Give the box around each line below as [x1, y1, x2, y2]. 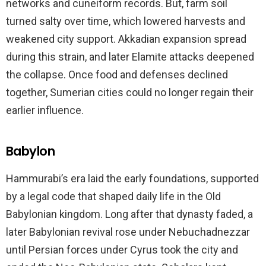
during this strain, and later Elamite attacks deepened [6, 50, 254, 64]
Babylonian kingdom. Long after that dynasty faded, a [6, 208, 253, 221]
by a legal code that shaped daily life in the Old [6, 190, 221, 203]
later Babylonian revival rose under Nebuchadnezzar [6, 226, 250, 239]
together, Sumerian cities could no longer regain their [6, 86, 254, 99]
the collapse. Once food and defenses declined [6, 68, 228, 81]
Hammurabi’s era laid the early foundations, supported [6, 172, 259, 185]
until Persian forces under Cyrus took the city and [6, 243, 238, 256]
